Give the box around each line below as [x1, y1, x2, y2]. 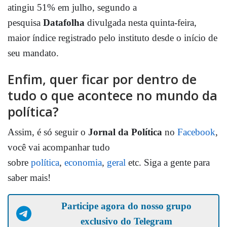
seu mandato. [8, 47, 59, 58]
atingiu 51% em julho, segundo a [8, 2, 137, 13]
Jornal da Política [88, 126, 162, 137]
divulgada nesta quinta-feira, [85, 17, 197, 28]
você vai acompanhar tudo [8, 141, 110, 153]
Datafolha [43, 17, 85, 28]
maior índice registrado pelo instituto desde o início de [8, 32, 217, 43]
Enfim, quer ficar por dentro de [8, 70, 197, 88]
